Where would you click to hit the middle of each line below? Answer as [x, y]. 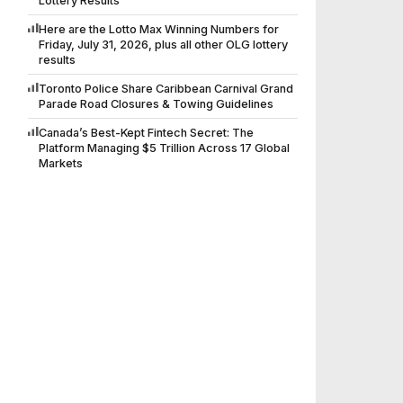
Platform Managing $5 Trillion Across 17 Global [164, 148]
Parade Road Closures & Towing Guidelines [156, 104]
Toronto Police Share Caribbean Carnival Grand [166, 89]
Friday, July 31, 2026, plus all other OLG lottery [163, 45]
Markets [61, 164]
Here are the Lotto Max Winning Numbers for [159, 30]
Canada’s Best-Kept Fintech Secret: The [146, 133]
